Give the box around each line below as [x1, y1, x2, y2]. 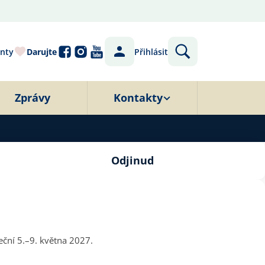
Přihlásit [134, 46, 168, 57]
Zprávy [14, 91, 50, 105]
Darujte [27, 46, 57, 57]
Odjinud [111, 153, 154, 167]
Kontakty [114, 91, 163, 105]
